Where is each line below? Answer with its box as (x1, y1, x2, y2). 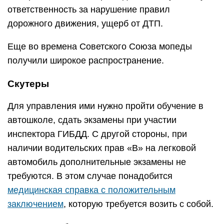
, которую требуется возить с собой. (63, 198, 213, 209)
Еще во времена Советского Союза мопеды (7, 41, 192, 51)
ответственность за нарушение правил (7, 4, 170, 14)
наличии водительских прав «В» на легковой (7, 142, 196, 153)
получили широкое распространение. (7, 55, 164, 65)
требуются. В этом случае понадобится (7, 170, 172, 181)
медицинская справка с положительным (7, 184, 175, 195)
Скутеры (7, 78, 49, 89)
